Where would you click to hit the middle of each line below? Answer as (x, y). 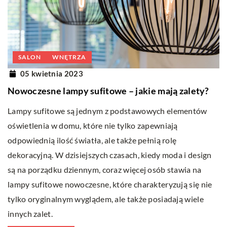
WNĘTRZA (69, 57)
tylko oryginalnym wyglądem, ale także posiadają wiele (106, 199)
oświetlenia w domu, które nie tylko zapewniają (93, 126)
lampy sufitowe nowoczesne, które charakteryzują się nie (110, 184)
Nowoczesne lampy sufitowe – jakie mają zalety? (108, 91)
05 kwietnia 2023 (52, 73)
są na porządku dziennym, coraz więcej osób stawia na (105, 170)
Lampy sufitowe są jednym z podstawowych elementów (107, 111)
